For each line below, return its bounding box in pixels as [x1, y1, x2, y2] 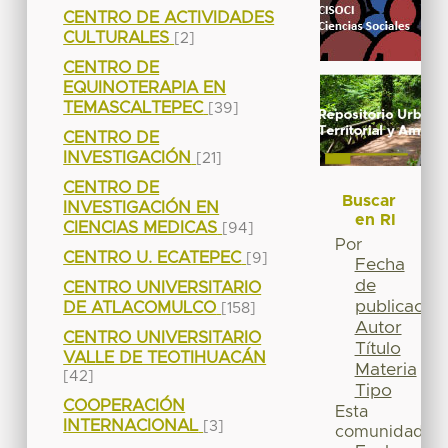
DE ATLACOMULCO [63, 299, 217, 316]
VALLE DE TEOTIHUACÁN [63, 349, 267, 366]
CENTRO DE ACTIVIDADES [63, 9, 275, 26]
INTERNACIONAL [63, 417, 199, 434]
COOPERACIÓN [63, 397, 186, 414]
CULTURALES [63, 29, 170, 46]
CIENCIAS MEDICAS [63, 219, 218, 236]
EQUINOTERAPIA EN [63, 79, 227, 96]
